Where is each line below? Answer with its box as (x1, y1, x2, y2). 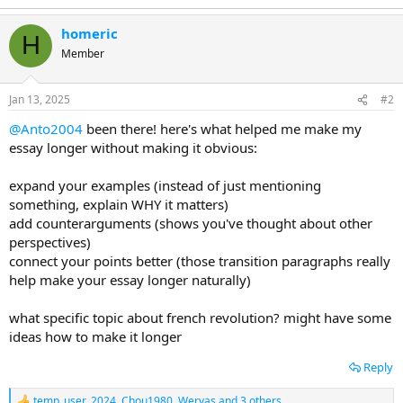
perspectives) (9, 233, 91, 251)
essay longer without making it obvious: (9, 139, 257, 157)
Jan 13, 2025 (9, 92, 70, 107)
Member (61, 45, 104, 61)
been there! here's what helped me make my (83, 120, 362, 138)
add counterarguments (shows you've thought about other (9, 214, 372, 232)
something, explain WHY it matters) (9, 195, 228, 213)
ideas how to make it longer (9, 327, 182, 345)
